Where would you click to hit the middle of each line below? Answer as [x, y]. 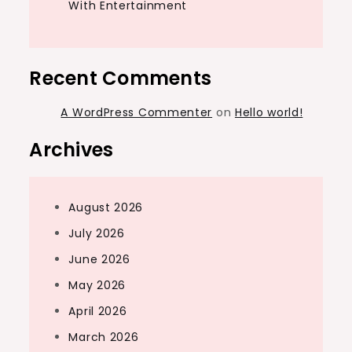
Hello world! [269, 112]
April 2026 [98, 311]
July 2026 [97, 233]
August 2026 [106, 207]
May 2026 [97, 285]
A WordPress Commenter [137, 112]
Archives [71, 150]
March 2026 [104, 337]
